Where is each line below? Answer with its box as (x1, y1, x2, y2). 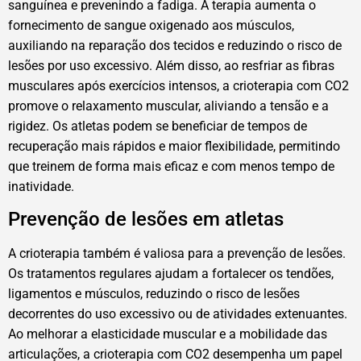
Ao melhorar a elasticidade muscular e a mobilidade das (8, 326, 327, 342)
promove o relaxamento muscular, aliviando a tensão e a (8, 98, 329, 114)
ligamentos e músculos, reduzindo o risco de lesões (8, 286, 300, 302)
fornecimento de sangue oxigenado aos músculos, (8, 18, 294, 34)
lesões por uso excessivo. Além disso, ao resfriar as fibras (8, 58, 334, 74)
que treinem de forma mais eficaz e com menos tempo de (8, 159, 334, 175)
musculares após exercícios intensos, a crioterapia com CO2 (8, 78, 349, 94)
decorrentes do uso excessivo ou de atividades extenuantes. (8, 306, 347, 322)
